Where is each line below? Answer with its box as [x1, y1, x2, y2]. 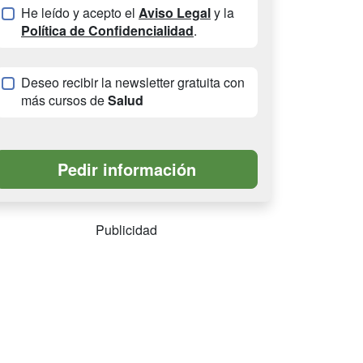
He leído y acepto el [21, 3, 139, 23]
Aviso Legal [139, 3, 211, 23]
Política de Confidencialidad [21, 21, 194, 41]
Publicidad [96, 220, 157, 240]
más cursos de [21, 91, 108, 110]
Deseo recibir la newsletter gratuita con [21, 73, 245, 92]
